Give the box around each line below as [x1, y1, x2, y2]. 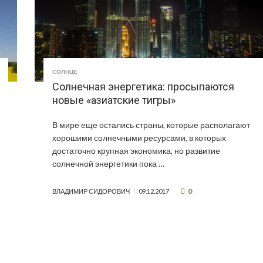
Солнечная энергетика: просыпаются [52, 80, 235, 93]
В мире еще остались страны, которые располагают [52, 120, 251, 130]
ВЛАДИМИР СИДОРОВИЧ [52, 187, 130, 195]
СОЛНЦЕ [52, 68, 78, 76]
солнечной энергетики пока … [52, 159, 165, 169]
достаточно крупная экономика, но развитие [52, 146, 221, 156]
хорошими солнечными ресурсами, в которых [52, 133, 227, 143]
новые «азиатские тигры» [52, 94, 176, 107]
